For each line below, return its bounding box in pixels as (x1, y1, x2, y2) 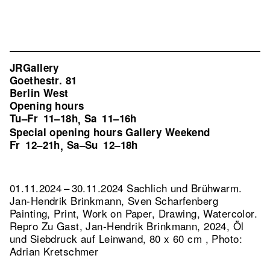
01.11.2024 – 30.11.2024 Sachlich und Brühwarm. (10, 180, 242, 195)
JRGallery (10, 60, 59, 75)
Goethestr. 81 (10, 73, 77, 87)
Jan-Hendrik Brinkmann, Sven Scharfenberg (10, 193, 218, 208)
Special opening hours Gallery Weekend (10, 125, 210, 139)
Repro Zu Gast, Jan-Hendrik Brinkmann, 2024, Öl (10, 218, 244, 233)
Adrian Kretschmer (10, 243, 99, 259)
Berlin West (10, 86, 69, 100)
